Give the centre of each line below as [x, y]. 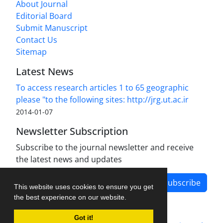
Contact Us [37, 40]
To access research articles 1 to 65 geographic [102, 88]
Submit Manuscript [52, 28]
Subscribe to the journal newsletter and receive [105, 148]
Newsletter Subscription [72, 131]
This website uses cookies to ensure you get [84, 186]
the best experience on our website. [71, 197]
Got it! [84, 218]
